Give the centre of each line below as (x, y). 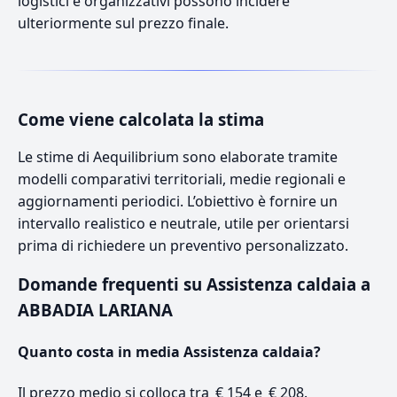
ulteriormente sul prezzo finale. (123, 23)
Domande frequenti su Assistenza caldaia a (194, 284)
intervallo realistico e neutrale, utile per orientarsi (183, 223)
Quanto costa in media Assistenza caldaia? (169, 351)
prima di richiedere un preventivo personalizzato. (183, 245)
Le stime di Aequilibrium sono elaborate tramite (178, 156)
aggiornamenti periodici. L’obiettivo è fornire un (178, 201)
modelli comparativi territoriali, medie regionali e (182, 179)
